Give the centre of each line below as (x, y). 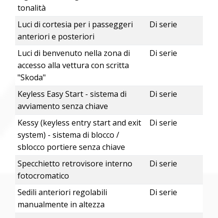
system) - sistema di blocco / (68, 135)
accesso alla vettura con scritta (73, 65)
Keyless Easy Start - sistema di (72, 94)
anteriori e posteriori (56, 37)
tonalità (31, 8)
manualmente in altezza (61, 205)
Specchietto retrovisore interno (75, 164)
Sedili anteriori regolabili (62, 192)
